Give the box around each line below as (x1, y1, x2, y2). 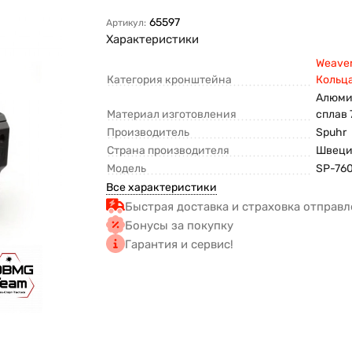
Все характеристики (106, 181, 218, 195)
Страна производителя (107, 144, 230, 158)
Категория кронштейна (107, 73, 233, 87)
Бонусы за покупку (125, 218, 234, 233)
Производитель (107, 126, 190, 140)
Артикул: (106, 17, 147, 29)
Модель (107, 162, 147, 176)
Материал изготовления (107, 108, 237, 122)
